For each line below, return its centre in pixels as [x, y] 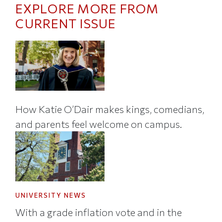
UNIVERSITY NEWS [51, 195]
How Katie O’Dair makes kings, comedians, [110, 109]
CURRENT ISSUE [66, 24]
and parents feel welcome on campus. [99, 124]
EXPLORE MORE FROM [87, 9]
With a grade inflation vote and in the [99, 212]
